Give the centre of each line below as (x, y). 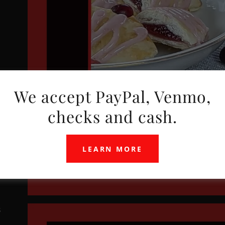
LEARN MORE (113, 149)
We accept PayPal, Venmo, (113, 96)
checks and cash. (113, 116)
